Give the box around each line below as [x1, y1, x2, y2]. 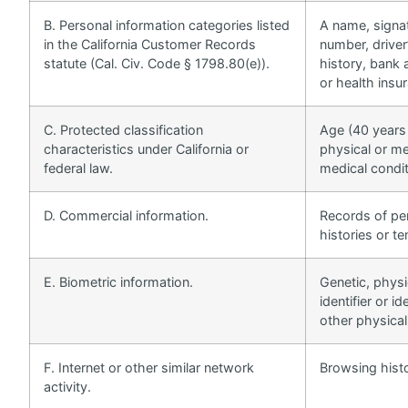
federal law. [44, 159, 113, 176]
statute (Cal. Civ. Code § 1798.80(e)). [44, 55, 270, 71]
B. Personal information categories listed [44, 16, 290, 33]
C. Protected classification [44, 121, 203, 138]
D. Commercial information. [44, 207, 209, 223]
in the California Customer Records [44, 36, 256, 52]
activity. [44, 378, 91, 394]
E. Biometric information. [44, 273, 193, 290]
